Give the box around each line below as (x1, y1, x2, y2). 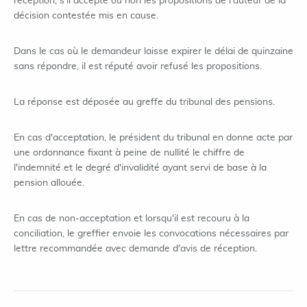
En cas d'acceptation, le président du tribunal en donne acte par (14, 133, 293, 143)
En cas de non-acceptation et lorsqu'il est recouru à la (14, 214, 249, 223)
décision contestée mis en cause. (14, 11, 158, 21)
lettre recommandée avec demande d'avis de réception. (14, 244, 257, 254)
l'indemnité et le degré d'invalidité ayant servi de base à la (14, 163, 267, 173)
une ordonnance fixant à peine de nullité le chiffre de (14, 148, 245, 158)
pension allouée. (14, 178, 84, 188)
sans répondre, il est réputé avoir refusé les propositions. (14, 62, 262, 71)
